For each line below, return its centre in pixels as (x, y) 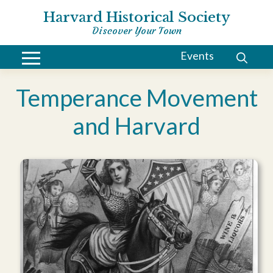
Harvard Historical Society (136, 17)
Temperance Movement (136, 97)
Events (197, 56)
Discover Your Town (136, 30)
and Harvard (136, 126)
